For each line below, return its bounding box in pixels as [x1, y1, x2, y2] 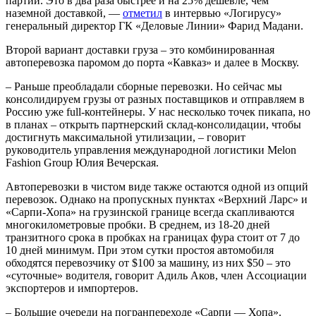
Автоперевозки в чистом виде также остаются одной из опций [6, 180, 308, 193]
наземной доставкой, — [6, 6, 123, 19]
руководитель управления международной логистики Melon [6, 143, 296, 156]
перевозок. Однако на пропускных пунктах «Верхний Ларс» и [6, 193, 308, 205]
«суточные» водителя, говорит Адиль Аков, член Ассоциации [6, 269, 307, 281]
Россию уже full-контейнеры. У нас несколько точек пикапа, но [6, 105, 310, 118]
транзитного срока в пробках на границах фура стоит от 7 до [6, 231, 300, 243]
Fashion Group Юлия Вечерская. [6, 156, 159, 169]
